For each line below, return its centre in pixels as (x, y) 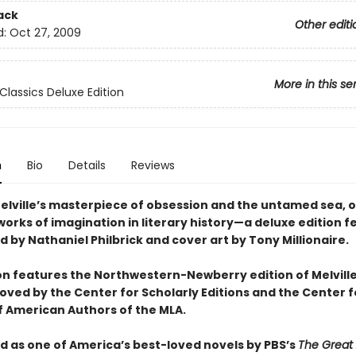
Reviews (153, 165)
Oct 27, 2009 (45, 33)
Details (87, 165)
